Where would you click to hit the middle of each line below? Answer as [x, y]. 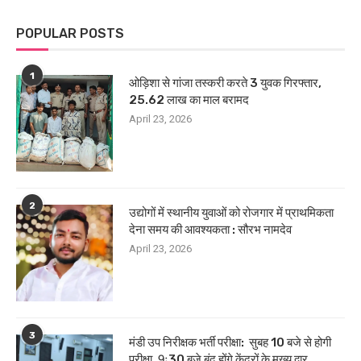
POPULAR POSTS [70, 33]
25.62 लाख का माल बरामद [189, 100]
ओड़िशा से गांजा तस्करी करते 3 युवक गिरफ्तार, [225, 83]
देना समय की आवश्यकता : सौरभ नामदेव [210, 229]
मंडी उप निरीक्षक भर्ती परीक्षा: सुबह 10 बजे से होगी [230, 342]
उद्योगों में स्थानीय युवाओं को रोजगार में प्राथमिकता [231, 212]
